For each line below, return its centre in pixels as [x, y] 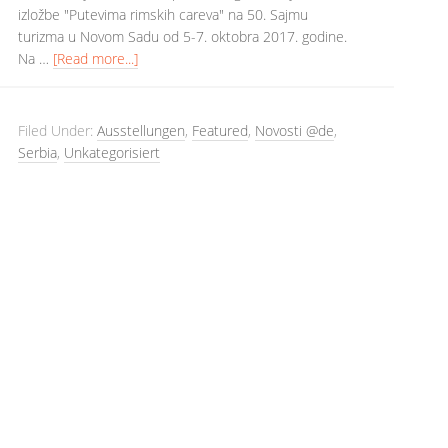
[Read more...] [95, 58]
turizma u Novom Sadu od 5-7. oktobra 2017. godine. [182, 36]
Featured [220, 130]
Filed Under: [57, 130]
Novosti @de [294, 130]
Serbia [37, 152]
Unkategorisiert [112, 152]
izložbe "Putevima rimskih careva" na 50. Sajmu [163, 14]
